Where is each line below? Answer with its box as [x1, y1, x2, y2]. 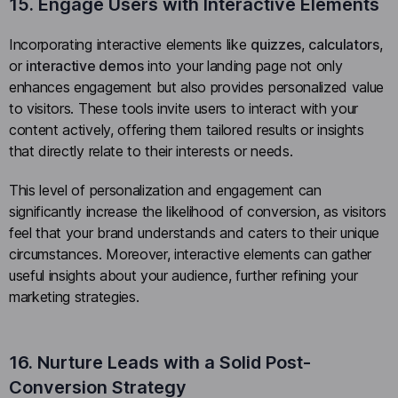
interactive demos [26, 57, 144, 76]
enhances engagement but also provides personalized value [9, 78, 385, 97]
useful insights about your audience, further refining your [9, 266, 358, 284]
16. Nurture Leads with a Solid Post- [9, 351, 311, 373]
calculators [308, 36, 379, 54]
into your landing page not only [143, 57, 343, 76]
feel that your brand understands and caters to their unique [9, 223, 380, 242]
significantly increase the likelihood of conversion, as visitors [9, 202, 386, 220]
